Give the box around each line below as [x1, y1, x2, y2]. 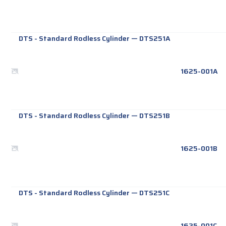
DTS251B [139, 110, 171, 122]
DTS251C [139, 187, 170, 199]
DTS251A [139, 33, 171, 44]
